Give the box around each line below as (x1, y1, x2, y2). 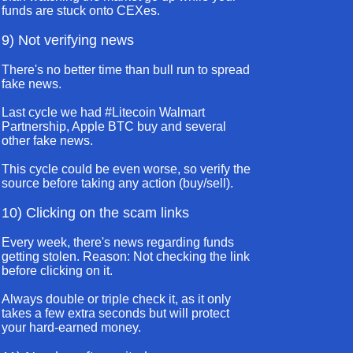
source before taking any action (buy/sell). (2, 176, 233, 190)
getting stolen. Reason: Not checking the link (2, 250, 250, 263)
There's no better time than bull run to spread (2, 63, 250, 76)
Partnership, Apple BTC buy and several (2, 120, 226, 133)
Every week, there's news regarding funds (2, 236, 234, 249)
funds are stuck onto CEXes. (2, 4, 160, 17)
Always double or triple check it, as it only (2, 292, 231, 306)
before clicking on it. (2, 264, 113, 277)
